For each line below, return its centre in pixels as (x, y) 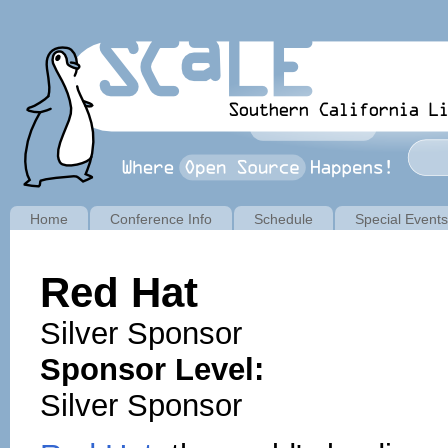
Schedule (283, 219)
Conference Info (161, 219)
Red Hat (119, 293)
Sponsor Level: (156, 370)
